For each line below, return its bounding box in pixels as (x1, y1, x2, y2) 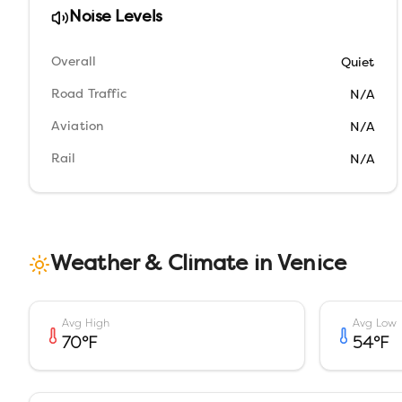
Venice (277, 254, 347, 275)
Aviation (51, 120, 104, 134)
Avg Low (353, 316, 398, 330)
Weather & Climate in (50, 254, 278, 275)
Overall (51, 56, 97, 69)
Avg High (62, 316, 110, 330)
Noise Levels (69, 9, 162, 26)
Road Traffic (51, 88, 127, 101)
